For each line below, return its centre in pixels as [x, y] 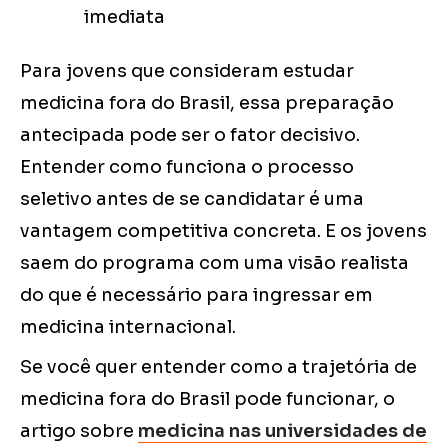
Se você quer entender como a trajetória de [218, 367]
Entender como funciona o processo [187, 167]
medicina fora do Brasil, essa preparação [207, 103]
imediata [124, 17]
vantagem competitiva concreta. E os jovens [223, 231]
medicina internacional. [128, 327]
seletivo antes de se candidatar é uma [192, 199]
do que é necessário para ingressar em [196, 295]
